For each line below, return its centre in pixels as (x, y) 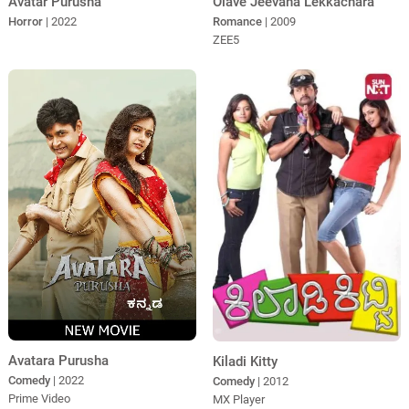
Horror (25, 21)
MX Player (238, 400)
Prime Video (39, 399)
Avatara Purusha (58, 361)
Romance (237, 21)
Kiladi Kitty (245, 362)
